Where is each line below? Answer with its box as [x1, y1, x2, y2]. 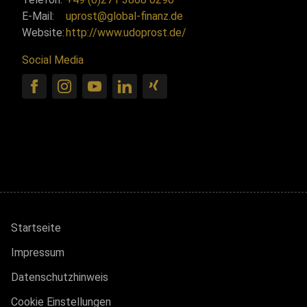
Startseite [11, 221, 61, 234]
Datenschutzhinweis [11, 271, 108, 284]
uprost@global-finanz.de [66, 10, 183, 23]
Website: [22, 26, 64, 39]
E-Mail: [22, 10, 54, 23]
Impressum [11, 246, 64, 259]
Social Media [22, 53, 84, 66]
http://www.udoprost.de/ [66, 26, 186, 39]
